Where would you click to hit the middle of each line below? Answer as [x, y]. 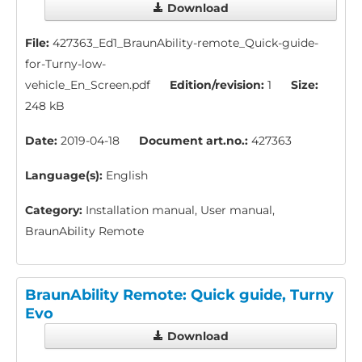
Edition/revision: [217, 85]
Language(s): [64, 176]
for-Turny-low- [65, 64]
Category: [54, 210]
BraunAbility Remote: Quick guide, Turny [179, 295]
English [125, 176]
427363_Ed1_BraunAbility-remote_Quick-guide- [184, 43]
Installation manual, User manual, [179, 210]
